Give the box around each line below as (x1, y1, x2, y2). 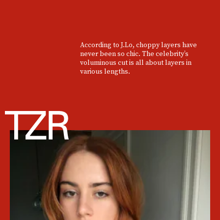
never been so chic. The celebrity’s (80, 49, 189, 59)
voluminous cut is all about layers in (80, 57, 192, 68)
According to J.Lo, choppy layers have (80, 40, 197, 50)
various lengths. (80, 66, 130, 77)
